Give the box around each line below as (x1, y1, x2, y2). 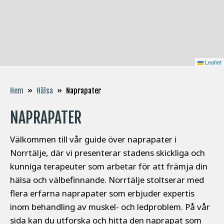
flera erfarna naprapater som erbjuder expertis (10, 187, 194, 199)
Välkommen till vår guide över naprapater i (10, 133, 176, 145)
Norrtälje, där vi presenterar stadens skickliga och (10, 147, 205, 159)
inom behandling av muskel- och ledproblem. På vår (10, 201, 210, 213)
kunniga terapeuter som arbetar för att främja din (10, 160, 207, 172)
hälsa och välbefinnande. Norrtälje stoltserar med (10, 174, 204, 186)
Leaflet (203, 58, 221, 66)
